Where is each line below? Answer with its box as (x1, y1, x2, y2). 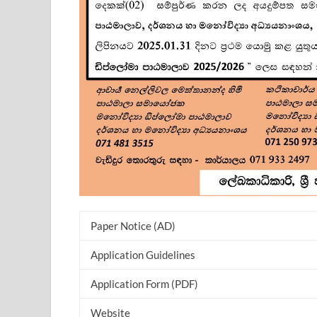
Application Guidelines (91, 248, 195, 261)
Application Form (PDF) (91, 277, 198, 290)
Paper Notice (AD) (91, 219, 175, 232)
